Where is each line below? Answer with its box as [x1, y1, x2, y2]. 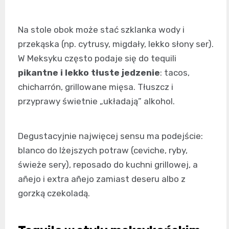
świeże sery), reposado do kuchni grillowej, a [18, 159, 198, 170]
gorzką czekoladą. [18, 188, 90, 198]
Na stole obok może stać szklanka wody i [18, 25, 185, 35]
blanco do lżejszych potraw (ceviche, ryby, [18, 145, 188, 155]
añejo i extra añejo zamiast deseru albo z [18, 174, 186, 184]
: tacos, [160, 67, 190, 78]
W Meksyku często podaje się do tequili [18, 53, 176, 63]
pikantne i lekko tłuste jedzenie [18, 67, 160, 78]
